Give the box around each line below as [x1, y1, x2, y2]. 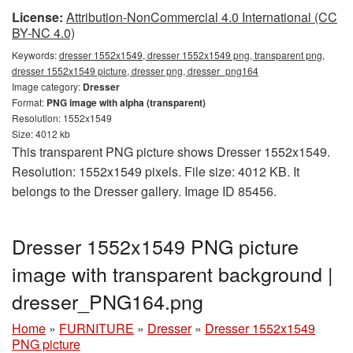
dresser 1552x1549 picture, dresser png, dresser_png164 [12, 64, 258, 78]
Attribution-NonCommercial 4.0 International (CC [66, 8, 337, 27]
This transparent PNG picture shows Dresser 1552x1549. [12, 143, 330, 162]
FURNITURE [59, 319, 134, 338]
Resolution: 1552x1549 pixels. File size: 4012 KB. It [12, 162, 299, 181]
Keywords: [12, 48, 59, 62]
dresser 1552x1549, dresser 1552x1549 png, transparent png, [59, 48, 325, 62]
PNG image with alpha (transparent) [46, 95, 206, 110]
